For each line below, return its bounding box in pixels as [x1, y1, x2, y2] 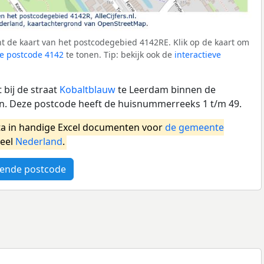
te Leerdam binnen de [115, 82, 216, 96]
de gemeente [165, 120, 224, 134]
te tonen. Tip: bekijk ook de [64, 48, 174, 60]
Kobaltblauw [60, 82, 115, 96]
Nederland [15, 134, 62, 148]
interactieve [174, 48, 221, 60]
